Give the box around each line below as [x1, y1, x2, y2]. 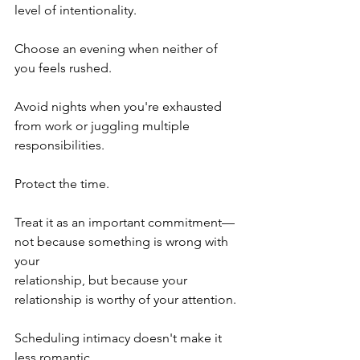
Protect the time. [14, 175, 109, 191]
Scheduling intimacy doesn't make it [14, 329, 225, 346]
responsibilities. [14, 137, 104, 153]
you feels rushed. [14, 59, 112, 76]
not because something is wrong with [14, 233, 231, 249]
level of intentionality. [14, 2, 137, 18]
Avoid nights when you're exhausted [14, 98, 225, 114]
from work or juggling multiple [14, 117, 193, 133]
